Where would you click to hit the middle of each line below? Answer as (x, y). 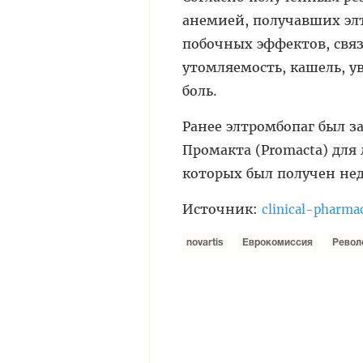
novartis (205, 243)
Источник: (222, 209)
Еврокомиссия (278, 243)
